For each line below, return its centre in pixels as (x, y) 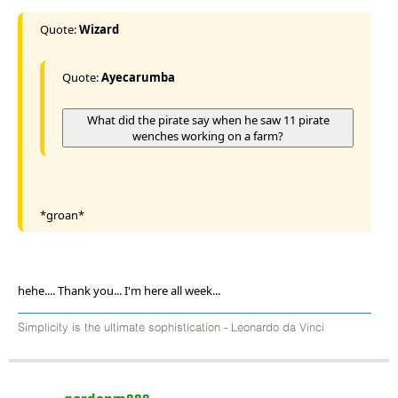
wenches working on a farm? (208, 135)
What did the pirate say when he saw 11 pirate (208, 119)
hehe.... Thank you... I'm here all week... (119, 290)
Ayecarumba (138, 77)
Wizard (99, 29)
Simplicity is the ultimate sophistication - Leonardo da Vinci (171, 328)
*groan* (62, 215)
